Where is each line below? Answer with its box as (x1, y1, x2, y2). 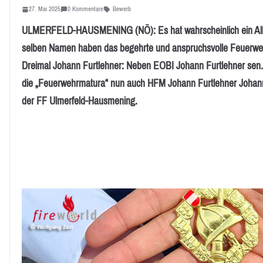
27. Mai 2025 (29, 3, 60, 15)
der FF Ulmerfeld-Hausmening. (22, 92, 137, 111)
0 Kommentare (68, 3, 103, 15)
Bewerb (113, 3, 131, 15)
